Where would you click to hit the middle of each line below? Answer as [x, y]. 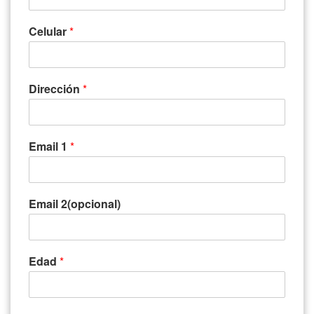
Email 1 [49, 146]
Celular [49, 31]
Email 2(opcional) [75, 203]
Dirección [56, 88]
